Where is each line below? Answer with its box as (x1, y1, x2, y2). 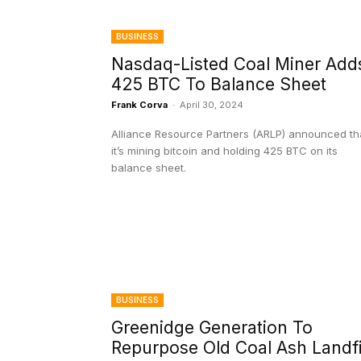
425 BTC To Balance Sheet (111, 74, 326, 95)
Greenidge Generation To (111, 317, 313, 338)
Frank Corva (111, 99, 168, 111)
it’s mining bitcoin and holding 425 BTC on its (111, 144, 338, 158)
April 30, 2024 (180, 99, 243, 111)
